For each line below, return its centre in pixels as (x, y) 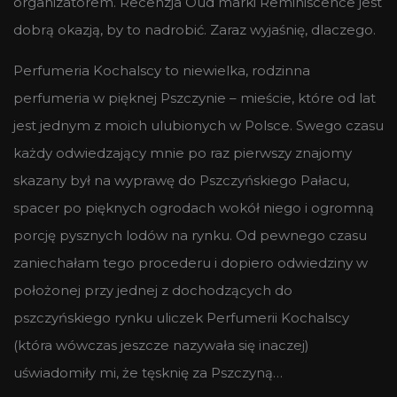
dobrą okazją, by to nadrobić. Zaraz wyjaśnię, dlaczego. (195, 29)
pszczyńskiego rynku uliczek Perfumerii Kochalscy (181, 317)
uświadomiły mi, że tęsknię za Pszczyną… (148, 372)
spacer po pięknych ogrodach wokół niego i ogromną (194, 207)
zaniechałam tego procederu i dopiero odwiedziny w (191, 262)
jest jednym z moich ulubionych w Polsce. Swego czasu (198, 125)
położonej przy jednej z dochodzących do (153, 290)
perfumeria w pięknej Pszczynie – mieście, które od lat (195, 97)
